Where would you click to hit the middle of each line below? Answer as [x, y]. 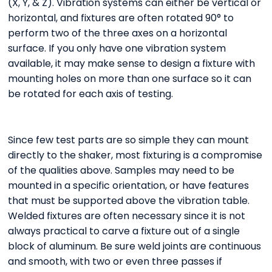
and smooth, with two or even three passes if [115, 262]
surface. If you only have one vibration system [117, 49]
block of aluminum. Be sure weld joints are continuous [135, 246]
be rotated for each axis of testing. [91, 94]
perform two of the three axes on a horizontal [118, 33]
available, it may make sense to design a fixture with [132, 64]
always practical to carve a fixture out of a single [124, 231]
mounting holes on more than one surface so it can [130, 79]
